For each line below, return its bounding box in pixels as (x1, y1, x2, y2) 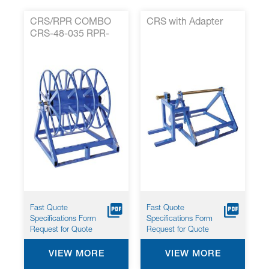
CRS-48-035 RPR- (30, 29, 109, 40)
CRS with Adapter (147, 17, 223, 28)
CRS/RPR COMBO (30, 17, 111, 28)
